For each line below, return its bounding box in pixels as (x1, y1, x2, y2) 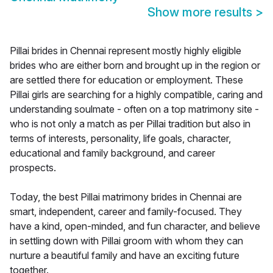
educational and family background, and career (10, 147, 215, 160)
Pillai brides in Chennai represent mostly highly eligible (10, 44, 241, 57)
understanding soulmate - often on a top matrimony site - (10, 103, 259, 116)
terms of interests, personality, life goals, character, (10, 132, 231, 145)
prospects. (10, 161, 56, 174)
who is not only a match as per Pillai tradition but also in (10, 118, 250, 130)
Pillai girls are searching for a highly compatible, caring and (10, 88, 263, 101)
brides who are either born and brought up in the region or (10, 59, 260, 72)
